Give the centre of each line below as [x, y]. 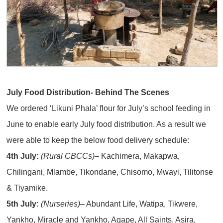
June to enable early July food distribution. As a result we [107, 124]
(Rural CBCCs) [68, 156]
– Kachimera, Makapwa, [137, 156]
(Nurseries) [61, 203]
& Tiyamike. [27, 187]
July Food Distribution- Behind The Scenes [88, 92]
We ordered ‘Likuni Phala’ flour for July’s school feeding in [109, 108]
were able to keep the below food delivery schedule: [98, 140]
